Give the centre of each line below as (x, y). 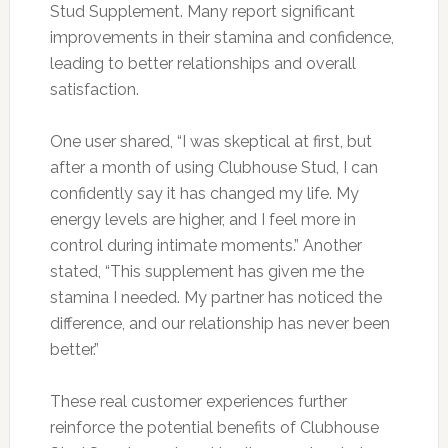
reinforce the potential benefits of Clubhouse (214, 427)
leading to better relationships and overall (202, 63)
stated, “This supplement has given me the (206, 271)
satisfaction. (94, 89)
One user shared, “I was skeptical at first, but (210, 141)
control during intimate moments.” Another (205, 245)
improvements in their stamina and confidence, (221, 37)
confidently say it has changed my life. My (204, 193)
